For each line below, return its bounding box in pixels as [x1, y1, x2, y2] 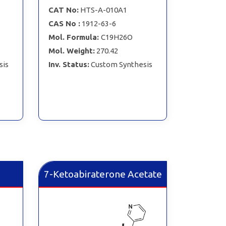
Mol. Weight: [48, 46, 95, 55]
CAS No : [48, 19, 80, 28]
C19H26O [100, 32, 133, 41]
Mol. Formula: [48, 32, 101, 41]
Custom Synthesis [90, 60, 152, 69]
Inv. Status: [48, 60, 89, 69]
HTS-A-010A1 [80, 5, 127, 14]
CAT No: [48, 5, 79, 14]
